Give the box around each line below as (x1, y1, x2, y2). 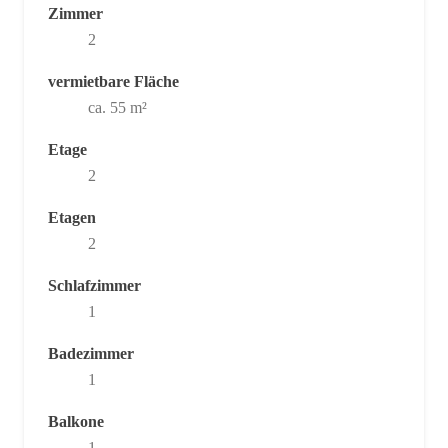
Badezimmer (48, 344, 134, 362)
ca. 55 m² (88, 98, 147, 116)
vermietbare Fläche (48, 72, 179, 90)
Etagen (48, 208, 96, 226)
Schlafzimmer (48, 276, 141, 294)
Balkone (48, 412, 104, 430)
